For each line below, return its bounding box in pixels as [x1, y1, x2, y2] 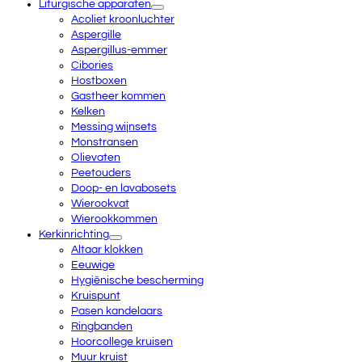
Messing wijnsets [71, 121, 157, 133]
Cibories [71, 60, 113, 71]
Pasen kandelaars [71, 305, 162, 317]
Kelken [71, 106, 105, 117]
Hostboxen [71, 75, 127, 86]
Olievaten [71, 152, 120, 163]
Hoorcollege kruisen [71, 336, 173, 347]
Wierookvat [71, 198, 129, 209]
